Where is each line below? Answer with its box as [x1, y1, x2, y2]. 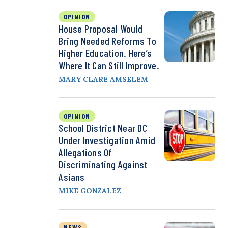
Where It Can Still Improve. [59, 59, 159, 72]
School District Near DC [59, 122, 147, 134]
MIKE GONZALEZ [59, 186, 122, 196]
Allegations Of [59, 146, 112, 159]
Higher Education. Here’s [59, 47, 152, 60]
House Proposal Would [59, 22, 143, 35]
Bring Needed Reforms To [59, 35, 156, 47]
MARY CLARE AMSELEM [59, 75, 149, 84]
